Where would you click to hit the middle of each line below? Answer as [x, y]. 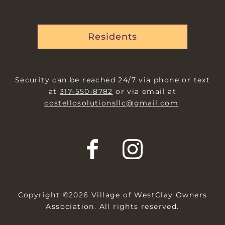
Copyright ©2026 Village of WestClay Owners [113, 195]
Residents [113, 36]
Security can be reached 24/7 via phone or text [113, 80]
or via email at [145, 91]
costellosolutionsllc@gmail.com [111, 103]
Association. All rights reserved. [113, 206]
